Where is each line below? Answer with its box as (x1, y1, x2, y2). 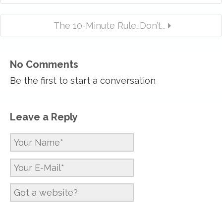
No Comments (10, 58, 78, 71)
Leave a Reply (10, 111, 78, 123)
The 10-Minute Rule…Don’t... (51, 20, 168, 31)
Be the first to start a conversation (10, 75, 156, 86)
